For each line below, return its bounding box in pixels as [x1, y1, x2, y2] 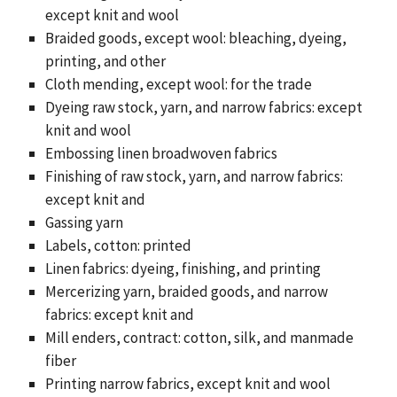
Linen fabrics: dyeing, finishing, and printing [44, 258, 321, 278]
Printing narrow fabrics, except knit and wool [44, 373, 331, 393]
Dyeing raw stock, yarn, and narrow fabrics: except [44, 97, 362, 117]
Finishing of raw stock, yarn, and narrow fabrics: [44, 166, 343, 186]
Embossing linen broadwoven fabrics [44, 143, 277, 163]
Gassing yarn [44, 212, 123, 232]
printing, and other [44, 51, 166, 71]
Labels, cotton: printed [44, 235, 191, 255]
